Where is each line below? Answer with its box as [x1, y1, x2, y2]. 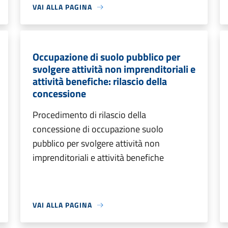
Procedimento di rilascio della [33, 108, 146, 122]
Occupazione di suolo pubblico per [33, 49, 180, 65]
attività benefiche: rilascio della [33, 73, 167, 89]
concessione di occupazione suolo [33, 122, 163, 136]
